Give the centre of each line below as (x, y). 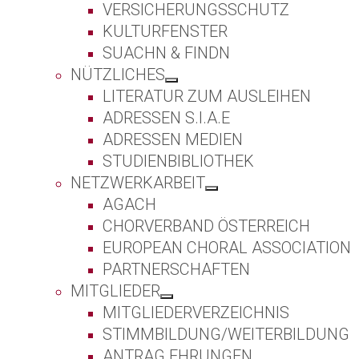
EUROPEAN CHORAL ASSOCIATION (227, 248)
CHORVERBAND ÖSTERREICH (206, 226)
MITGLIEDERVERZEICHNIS (196, 313)
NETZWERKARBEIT (138, 183)
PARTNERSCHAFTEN (176, 270)
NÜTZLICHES (118, 75)
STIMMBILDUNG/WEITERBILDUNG (226, 335)
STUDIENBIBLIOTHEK (178, 161)
